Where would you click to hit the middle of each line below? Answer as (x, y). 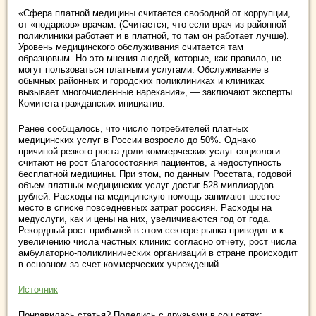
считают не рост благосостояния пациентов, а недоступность (150, 163)
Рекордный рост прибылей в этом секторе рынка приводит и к (151, 230)
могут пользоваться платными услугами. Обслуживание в (144, 69)
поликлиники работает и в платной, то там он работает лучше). (154, 36)
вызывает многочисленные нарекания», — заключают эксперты (155, 92)
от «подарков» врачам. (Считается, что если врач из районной (152, 24)
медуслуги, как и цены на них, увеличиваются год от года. (145, 219)
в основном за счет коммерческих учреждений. (120, 264)
